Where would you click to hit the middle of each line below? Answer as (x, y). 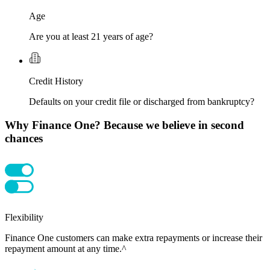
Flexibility (24, 217)
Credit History (56, 81)
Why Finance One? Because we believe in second (124, 125)
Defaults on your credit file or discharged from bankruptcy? (142, 102)
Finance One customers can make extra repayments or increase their (133, 237)
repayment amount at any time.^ (66, 248)
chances (24, 138)
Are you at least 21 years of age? (91, 37)
